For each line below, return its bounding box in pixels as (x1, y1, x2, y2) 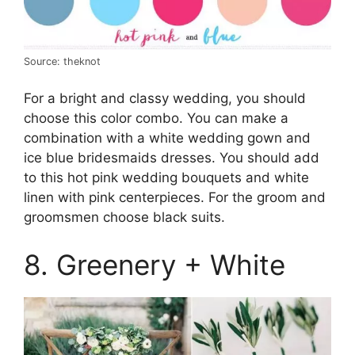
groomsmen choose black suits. (24, 209, 225, 226)
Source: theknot (24, 55, 101, 67)
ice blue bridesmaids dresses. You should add (24, 150, 319, 166)
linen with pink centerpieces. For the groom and (24, 189, 326, 206)
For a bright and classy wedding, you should (24, 90, 306, 107)
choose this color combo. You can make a (24, 110, 288, 127)
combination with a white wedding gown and (24, 130, 311, 147)
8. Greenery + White (24, 247, 285, 281)
